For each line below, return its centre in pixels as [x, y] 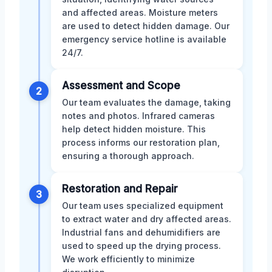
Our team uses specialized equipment [143, 206]
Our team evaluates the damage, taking [146, 103]
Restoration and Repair [120, 189]
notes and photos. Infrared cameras [138, 116]
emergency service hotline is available [144, 39]
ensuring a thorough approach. [128, 156]
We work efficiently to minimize [128, 259]
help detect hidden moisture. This [134, 129]
